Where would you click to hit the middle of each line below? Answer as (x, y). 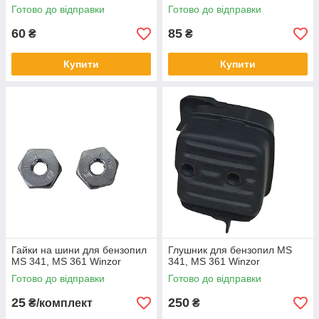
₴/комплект (59, 303)
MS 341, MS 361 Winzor (66, 262)
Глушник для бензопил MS (230, 250)
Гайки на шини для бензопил (79, 250)
